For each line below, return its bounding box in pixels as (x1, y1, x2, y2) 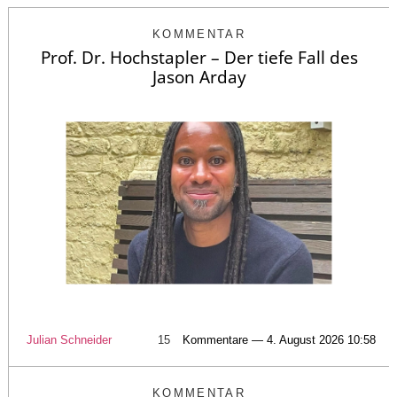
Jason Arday (152, 65, 246, 89)
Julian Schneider (27, 333, 112, 347)
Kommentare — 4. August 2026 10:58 (183, 333, 376, 347)
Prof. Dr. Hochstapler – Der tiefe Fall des (40, 45, 358, 69)
